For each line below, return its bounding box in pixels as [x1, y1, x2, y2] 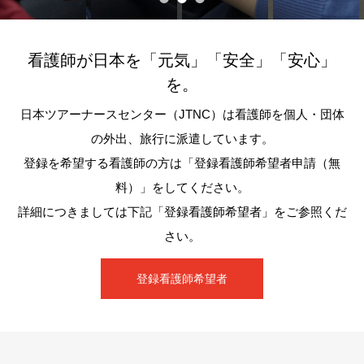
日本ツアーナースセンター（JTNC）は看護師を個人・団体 [19, 107, 344, 121]
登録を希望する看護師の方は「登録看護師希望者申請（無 [24, 156, 340, 170]
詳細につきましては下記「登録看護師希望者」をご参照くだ [17, 205, 347, 219]
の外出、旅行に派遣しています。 [90, 132, 274, 145]
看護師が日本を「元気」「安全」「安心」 [28, 51, 336, 69]
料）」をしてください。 [115, 180, 249, 194]
